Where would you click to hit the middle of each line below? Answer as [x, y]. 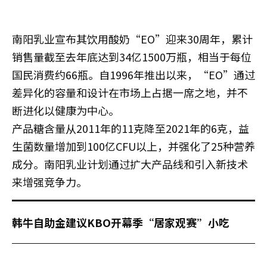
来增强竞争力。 [49, 181]
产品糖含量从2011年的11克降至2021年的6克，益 [131, 128]
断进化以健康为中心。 [66, 110]
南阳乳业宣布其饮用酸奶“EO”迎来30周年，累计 [132, 38]
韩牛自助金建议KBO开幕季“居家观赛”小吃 [121, 222]
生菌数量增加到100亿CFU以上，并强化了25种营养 [133, 146]
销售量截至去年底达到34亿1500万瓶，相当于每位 [132, 56]
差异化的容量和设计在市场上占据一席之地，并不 [130, 92]
